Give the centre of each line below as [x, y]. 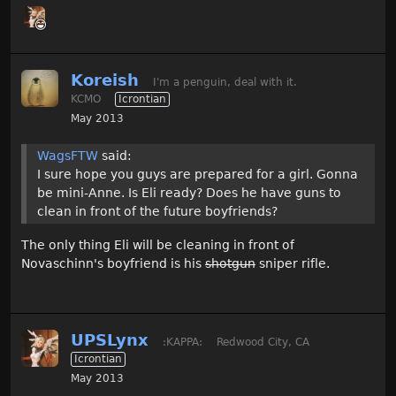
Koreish [105, 80]
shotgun [230, 263]
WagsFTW [68, 155]
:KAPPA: [183, 342]
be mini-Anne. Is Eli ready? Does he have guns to [189, 192]
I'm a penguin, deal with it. [225, 82]
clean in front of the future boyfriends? [157, 211]
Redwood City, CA [263, 342]
